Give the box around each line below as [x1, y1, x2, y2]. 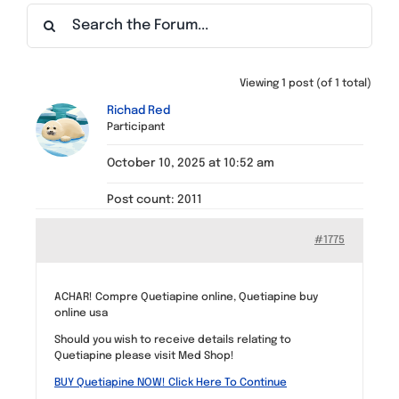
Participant [107, 121, 165, 133]
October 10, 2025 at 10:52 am [107, 157, 274, 169]
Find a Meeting [20, 7, 109, 24]
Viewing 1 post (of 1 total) [240, 77, 371, 89]
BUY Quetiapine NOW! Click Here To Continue [54, 377, 287, 388]
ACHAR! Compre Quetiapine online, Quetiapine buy [54, 291, 318, 303]
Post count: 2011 [107, 193, 202, 206]
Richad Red [107, 104, 170, 117]
